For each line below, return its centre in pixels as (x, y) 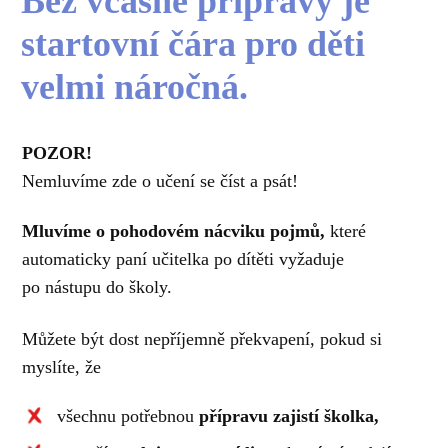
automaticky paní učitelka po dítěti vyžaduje (183, 258)
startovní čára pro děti (192, 44)
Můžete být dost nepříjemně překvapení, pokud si (202, 338)
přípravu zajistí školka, (289, 416)
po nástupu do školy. (97, 286)
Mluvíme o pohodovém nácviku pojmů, (174, 230)
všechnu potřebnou (128, 416)
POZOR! (57, 153)
